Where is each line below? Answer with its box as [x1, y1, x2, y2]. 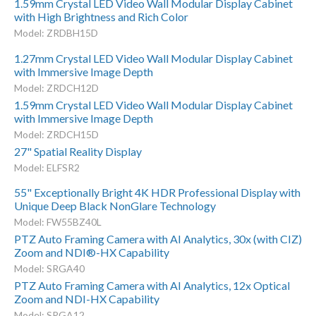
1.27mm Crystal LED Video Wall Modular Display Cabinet [13, 51, 293, 65]
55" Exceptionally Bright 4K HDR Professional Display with [13, 185, 300, 199]
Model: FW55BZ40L [13, 215, 102, 228]
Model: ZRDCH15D [13, 128, 99, 140]
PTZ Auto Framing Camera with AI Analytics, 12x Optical [13, 278, 290, 292]
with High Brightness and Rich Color [13, 10, 188, 24]
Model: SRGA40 [13, 262, 85, 274]
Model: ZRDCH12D [13, 81, 99, 94]
